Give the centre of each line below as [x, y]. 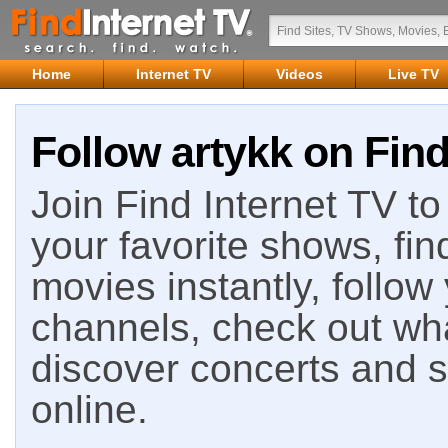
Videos [299, 74]
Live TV [413, 74]
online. [89, 409]
